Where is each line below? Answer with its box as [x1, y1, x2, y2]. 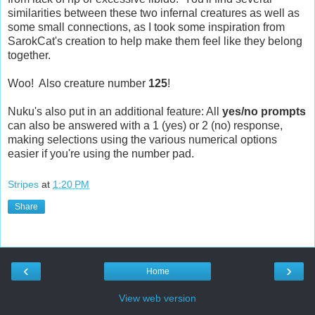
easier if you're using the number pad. [8, 148, 194, 160]
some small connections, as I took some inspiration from [8, 21, 285, 34]
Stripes [8, 179, 39, 191]
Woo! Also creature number [8, 77, 148, 90]
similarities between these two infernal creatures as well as [8, 7, 300, 20]
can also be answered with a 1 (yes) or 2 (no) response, [8, 120, 283, 132]
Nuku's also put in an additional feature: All [8, 105, 222, 118]
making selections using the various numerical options [8, 134, 277, 146]
